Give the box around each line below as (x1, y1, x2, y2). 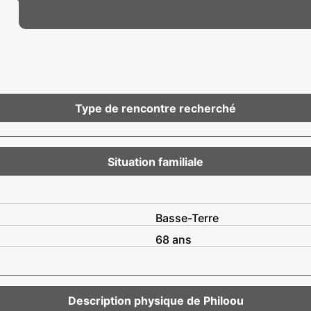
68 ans (155, 232, 192, 246)
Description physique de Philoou (67, 293, 244, 308)
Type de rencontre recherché (75, 101, 236, 115)
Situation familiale (108, 154, 203, 169)
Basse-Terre (155, 210, 219, 225)
